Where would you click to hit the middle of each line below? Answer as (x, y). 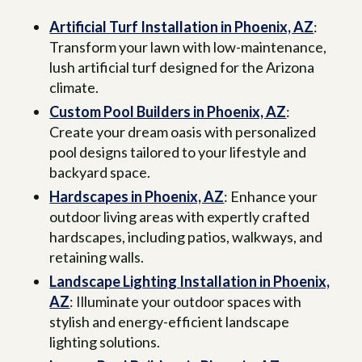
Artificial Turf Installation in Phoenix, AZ (182, 27)
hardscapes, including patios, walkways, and (186, 237)
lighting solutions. (105, 342)
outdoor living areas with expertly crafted (180, 217)
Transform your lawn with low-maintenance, (188, 47)
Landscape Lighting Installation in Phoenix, (190, 282)
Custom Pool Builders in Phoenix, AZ (168, 112)
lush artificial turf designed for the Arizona (182, 67)
